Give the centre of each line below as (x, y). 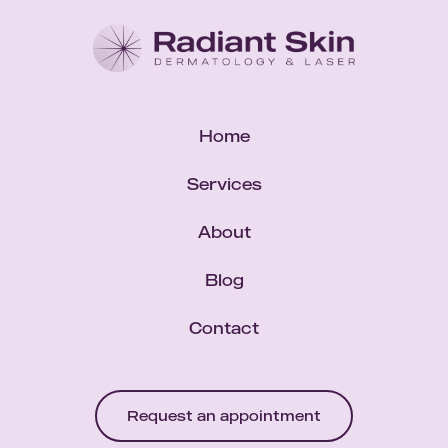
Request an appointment (224, 416)
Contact (224, 328)
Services (224, 184)
